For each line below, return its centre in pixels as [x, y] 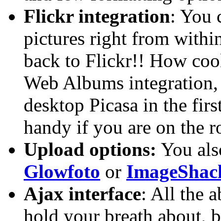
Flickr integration [97, 16]
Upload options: [90, 149]
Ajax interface [82, 193]
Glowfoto [62, 171]
